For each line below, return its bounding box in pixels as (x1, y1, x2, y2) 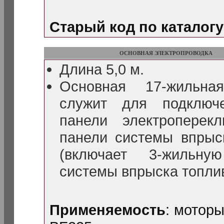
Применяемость (49, 201, 165, 218)
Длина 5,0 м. (59, 61, 144, 77)
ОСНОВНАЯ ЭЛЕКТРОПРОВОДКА (119, 50, 212, 56)
